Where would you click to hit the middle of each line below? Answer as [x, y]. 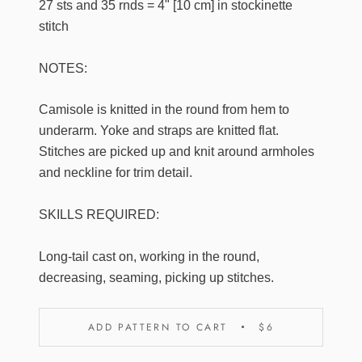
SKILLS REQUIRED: [99, 214]
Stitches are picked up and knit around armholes [177, 152]
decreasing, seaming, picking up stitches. [156, 277]
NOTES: [63, 68]
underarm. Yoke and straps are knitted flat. [159, 131]
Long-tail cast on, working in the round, [149, 256]
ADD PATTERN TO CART [158, 327]
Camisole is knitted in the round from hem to [164, 110]
